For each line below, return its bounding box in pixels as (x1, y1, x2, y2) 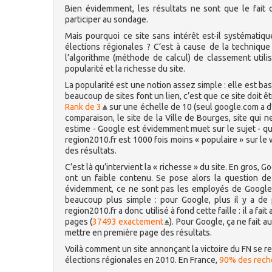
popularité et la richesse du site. (65, 64, 185, 73)
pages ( (65, 217, 93, 226)
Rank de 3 (65, 102, 102, 112)
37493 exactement (92, 217, 164, 226)
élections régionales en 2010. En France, (65, 255, 219, 265)
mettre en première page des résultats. (65, 228, 212, 237)
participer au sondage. (65, 15, 148, 24)
